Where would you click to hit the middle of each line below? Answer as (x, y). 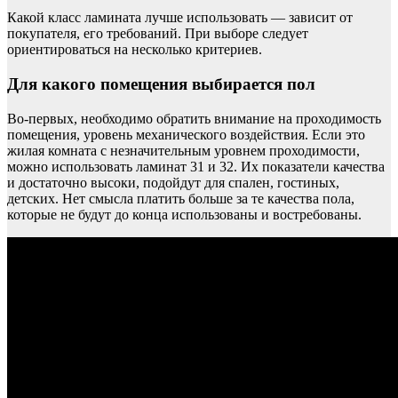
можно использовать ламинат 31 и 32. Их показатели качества (196, 166)
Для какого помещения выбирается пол (161, 84)
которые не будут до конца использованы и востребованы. (184, 214)
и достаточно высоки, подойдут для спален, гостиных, (173, 182)
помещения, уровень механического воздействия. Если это (186, 134)
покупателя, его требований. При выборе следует (158, 34)
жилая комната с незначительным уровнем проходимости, (183, 150)
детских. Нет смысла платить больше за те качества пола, (181, 198)
